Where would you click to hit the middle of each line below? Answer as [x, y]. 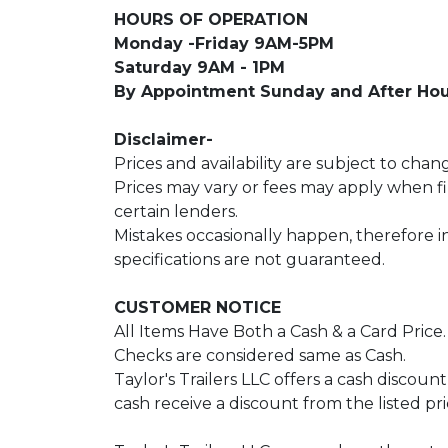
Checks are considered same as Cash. [260, 355]
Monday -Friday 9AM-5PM [224, 43]
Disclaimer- [166, 139]
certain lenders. [178, 211]
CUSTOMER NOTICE [202, 307]
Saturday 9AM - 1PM [199, 67]
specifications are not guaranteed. [249, 259]
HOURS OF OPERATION [211, 19]
